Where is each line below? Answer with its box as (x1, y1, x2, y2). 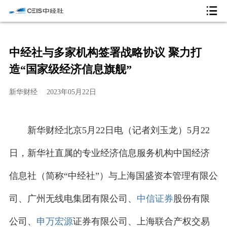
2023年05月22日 (46, 88, 96, 96)
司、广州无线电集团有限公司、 (9, 194, 137, 204)
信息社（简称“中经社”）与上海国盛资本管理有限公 (9, 171, 218, 181)
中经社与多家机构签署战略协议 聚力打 (9, 47, 202, 59)
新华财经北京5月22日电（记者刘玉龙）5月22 (27, 125, 210, 136)
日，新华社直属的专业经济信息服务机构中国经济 (9, 148, 210, 159)
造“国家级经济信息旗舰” (9, 63, 132, 76)
